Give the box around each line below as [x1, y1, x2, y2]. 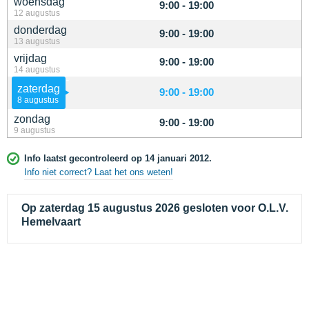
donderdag [14, 24, 67, 36]
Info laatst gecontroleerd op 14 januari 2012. [24, 153, 212, 163]
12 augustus [14, 8, 60, 17]
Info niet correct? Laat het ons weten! [24, 167, 173, 177]
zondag [14, 113, 50, 125]
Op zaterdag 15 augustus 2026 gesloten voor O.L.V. [21, 202, 288, 214]
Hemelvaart [21, 216, 81, 228]
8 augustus [17, 95, 59, 104]
